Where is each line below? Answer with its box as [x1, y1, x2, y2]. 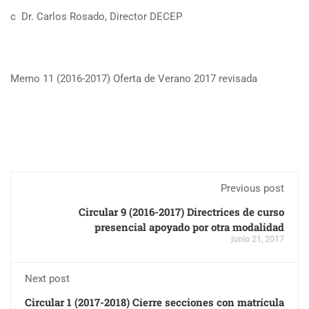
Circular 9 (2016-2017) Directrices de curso [79, 205, 284, 219]
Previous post [221, 182, 284, 195]
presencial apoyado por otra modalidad [94, 220, 284, 234]
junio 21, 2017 [231, 235, 284, 244]
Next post [25, 272, 70, 285]
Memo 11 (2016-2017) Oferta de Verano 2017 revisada [10, 72, 257, 85]
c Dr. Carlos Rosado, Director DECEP [10, 10, 182, 23]
